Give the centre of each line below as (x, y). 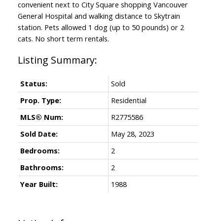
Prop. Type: (40, 100)
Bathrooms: (42, 167)
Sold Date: (39, 133)
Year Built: (39, 184)
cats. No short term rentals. (63, 38)
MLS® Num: (41, 117)
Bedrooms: (40, 150)
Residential (129, 100)
